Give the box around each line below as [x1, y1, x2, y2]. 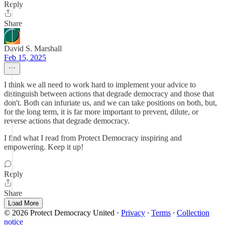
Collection [177, 208, 209, 217]
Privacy [121, 208, 145, 217]
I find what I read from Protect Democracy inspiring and [4, 134, 182, 142]
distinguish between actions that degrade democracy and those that [4, 89, 214, 98]
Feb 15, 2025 [4, 53, 46, 62]
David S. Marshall [4, 44, 62, 53]
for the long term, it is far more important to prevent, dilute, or [4, 107, 198, 116]
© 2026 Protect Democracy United [4, 208, 115, 217]
